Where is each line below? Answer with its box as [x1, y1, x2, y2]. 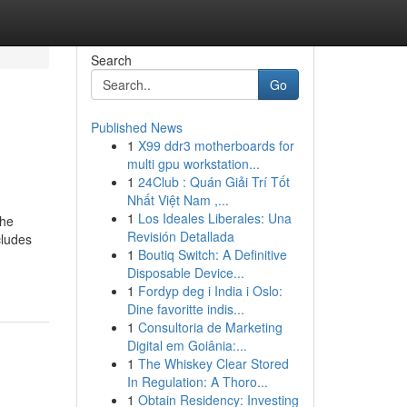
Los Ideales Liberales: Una [137, 209, 292, 227]
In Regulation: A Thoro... [126, 372, 268, 391]
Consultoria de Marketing [137, 318, 283, 336]
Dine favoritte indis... [126, 300, 244, 318]
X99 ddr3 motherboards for [137, 136, 294, 154]
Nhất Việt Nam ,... [126, 191, 229, 209]
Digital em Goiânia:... [126, 336, 247, 354]
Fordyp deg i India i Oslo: [137, 282, 283, 300]
